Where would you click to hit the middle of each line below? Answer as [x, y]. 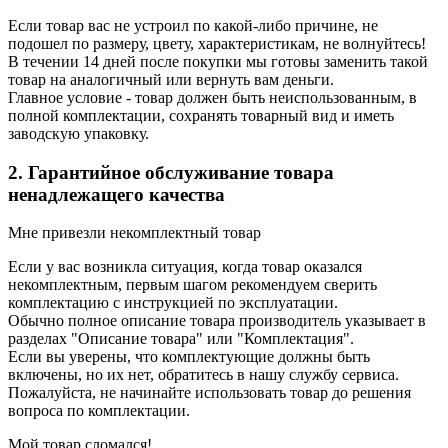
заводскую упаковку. [78, 133]
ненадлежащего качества [116, 194]
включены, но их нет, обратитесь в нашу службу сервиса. [203, 375]
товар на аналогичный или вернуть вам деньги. [171, 79]
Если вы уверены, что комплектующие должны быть [189, 357]
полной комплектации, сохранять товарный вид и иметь [201, 115]
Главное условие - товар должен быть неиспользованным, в [212, 97]
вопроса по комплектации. [99, 411]
